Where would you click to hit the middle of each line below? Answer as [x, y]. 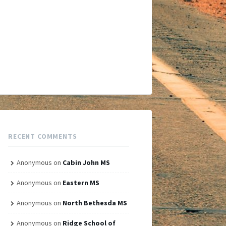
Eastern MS [81, 183]
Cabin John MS [86, 162]
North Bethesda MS [95, 203]
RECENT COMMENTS [43, 136]
